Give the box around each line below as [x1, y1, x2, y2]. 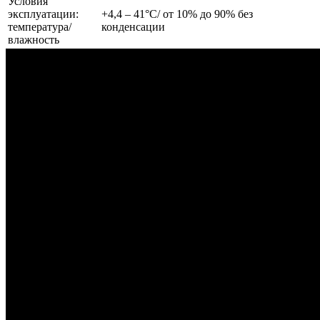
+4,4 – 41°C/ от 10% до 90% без [101, 7, 253, 20]
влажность [8, 33, 59, 46]
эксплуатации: [8, 7, 79, 20]
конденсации [101, 20, 165, 33]
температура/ [8, 20, 71, 33]
